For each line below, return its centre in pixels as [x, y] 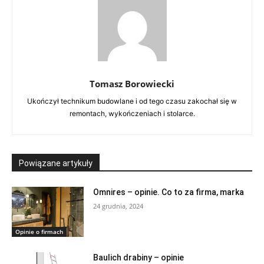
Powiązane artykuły [56, 163]
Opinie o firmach [39, 232]
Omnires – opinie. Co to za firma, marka [169, 192]
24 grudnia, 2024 [118, 206]
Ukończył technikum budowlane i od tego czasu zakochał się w [132, 101]
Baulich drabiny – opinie [139, 258]
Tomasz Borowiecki [132, 83]
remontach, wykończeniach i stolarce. [132, 113]
